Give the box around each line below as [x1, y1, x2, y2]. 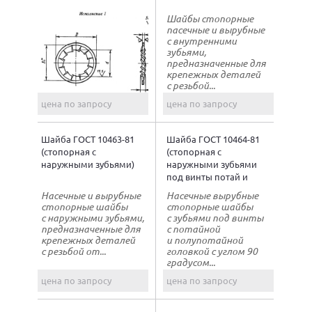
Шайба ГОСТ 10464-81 [166, 132, 260, 145]
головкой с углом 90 [166, 244, 258, 258]
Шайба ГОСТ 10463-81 [41, 132, 134, 145]
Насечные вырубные [166, 188, 258, 202]
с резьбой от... [41, 244, 106, 258]
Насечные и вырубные [41, 188, 141, 202]
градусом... [166, 255, 215, 269]
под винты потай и [166, 170, 248, 182]
